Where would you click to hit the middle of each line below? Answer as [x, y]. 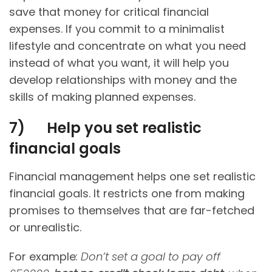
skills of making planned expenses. [102, 97]
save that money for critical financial [109, 12]
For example [42, 257]
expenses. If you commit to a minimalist [117, 29]
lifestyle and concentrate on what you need [127, 46]
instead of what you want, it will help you [119, 63]
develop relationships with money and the [123, 80]
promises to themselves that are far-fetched [132, 211]
